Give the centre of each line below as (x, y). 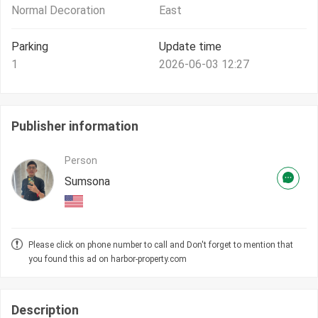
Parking (30, 47)
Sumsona (87, 182)
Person (81, 161)
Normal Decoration (58, 11)
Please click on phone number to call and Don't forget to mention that (161, 245)
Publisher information (75, 126)
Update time (190, 47)
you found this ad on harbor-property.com (108, 259)
